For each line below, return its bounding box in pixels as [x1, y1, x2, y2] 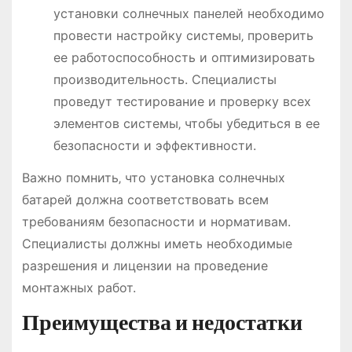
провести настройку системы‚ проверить [53, 27, 313, 43]
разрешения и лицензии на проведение [21, 257, 268, 273]
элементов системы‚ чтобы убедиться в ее [53, 115, 320, 131]
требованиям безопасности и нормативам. [21, 213, 291, 229]
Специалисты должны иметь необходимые [21, 235, 292, 251]
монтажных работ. [21, 279, 136, 295]
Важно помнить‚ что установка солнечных [21, 169, 285, 185]
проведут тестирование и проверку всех [53, 93, 311, 109]
